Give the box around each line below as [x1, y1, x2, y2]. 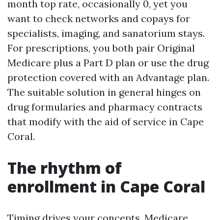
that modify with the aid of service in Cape [7, 115, 204, 128]
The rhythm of [7, 157, 122, 178]
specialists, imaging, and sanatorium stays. [7, 27, 205, 39]
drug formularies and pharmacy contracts [7, 101, 202, 113]
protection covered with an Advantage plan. [7, 71, 209, 83]
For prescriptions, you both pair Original [7, 42, 195, 54]
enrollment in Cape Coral [7, 176, 205, 197]
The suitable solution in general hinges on [7, 86, 201, 98]
